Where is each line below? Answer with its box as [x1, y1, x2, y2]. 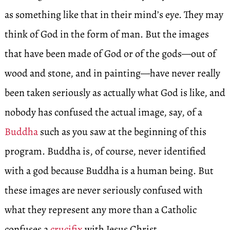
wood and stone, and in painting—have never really [4, 66, 220, 80]
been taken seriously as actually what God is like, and [4, 86, 225, 100]
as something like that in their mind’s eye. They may [4, 8, 223, 22]
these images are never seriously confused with [4, 183, 203, 197]
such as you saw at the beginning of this [37, 125, 206, 139]
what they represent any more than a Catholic [4, 203, 197, 217]
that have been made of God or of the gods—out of [4, 47, 216, 61]
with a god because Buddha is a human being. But [4, 164, 214, 178]
